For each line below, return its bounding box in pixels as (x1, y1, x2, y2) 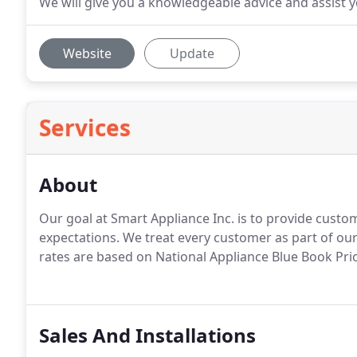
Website (62, 45, 112, 62)
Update (170, 45, 214, 62)
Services (39, 112, 131, 143)
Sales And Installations (39, 322, 256, 348)
